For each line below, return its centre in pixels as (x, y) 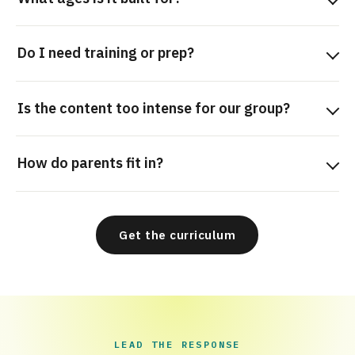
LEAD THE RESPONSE (177, 344)
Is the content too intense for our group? (153, 108)
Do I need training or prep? (105, 53)
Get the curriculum (177, 235)
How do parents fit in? (90, 163)
